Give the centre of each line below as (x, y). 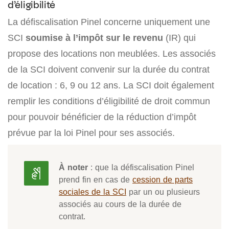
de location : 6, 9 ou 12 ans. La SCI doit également (111, 85)
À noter (73, 167)
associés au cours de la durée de (120, 204)
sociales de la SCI (93, 191)
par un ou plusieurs (163, 191)
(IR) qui (179, 37)
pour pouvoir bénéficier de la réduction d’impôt (102, 117)
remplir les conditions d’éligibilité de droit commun (109, 101)
